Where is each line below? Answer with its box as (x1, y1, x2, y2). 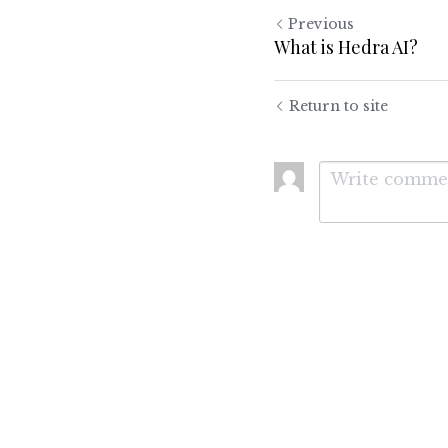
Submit (339, 298, 404, 318)
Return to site (289, 97, 388, 115)
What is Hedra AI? (274, 35, 418, 59)
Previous (288, 15, 354, 33)
